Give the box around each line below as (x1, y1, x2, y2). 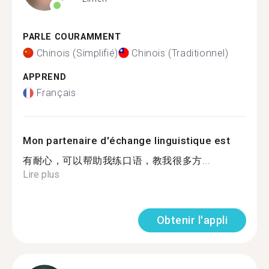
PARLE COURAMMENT (23, 32, 121, 42)
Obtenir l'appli (156, 214, 228, 226)
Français (36, 87, 76, 98)
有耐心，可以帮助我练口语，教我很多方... (23, 155, 211, 166)
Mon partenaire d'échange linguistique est (23, 134, 231, 147)
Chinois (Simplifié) (36, 47, 118, 59)
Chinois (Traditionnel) (131, 47, 229, 59)
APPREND (23, 71, 67, 82)
